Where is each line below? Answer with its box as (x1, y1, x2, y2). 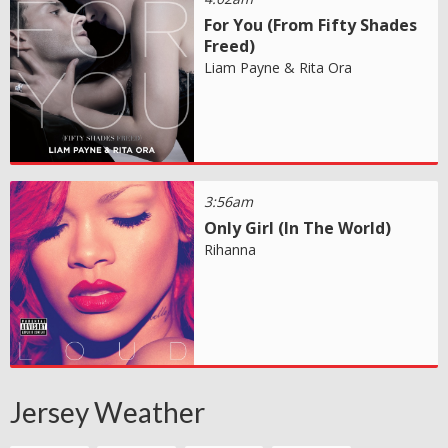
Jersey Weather (10, 394, 205, 429)
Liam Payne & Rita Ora (204, 57, 353, 77)
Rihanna (204, 239, 257, 259)
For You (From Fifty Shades (204, 13, 418, 36)
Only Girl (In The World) (204, 216, 392, 239)
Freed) (204, 34, 256, 57)
